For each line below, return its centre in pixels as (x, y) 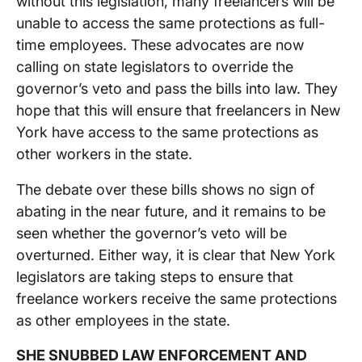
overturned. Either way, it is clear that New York (176, 255)
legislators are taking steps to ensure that (155, 276)
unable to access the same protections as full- (170, 23)
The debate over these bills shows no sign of (165, 189)
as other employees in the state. (123, 320)
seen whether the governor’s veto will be (152, 233)
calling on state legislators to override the (155, 67)
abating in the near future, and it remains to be (171, 211)
